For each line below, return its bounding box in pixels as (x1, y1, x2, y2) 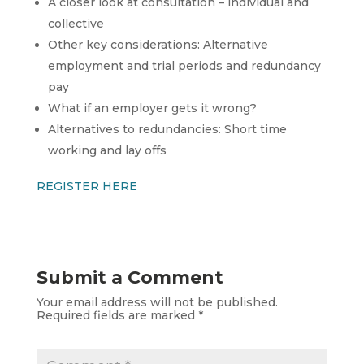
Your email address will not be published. (36, 294, 278, 310)
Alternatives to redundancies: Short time (47, 121, 287, 136)
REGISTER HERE (36, 178, 137, 193)
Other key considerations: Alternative (47, 37, 268, 52)
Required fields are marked (36, 307, 198, 323)
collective (47, 15, 104, 31)
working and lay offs (47, 142, 167, 158)
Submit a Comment (36, 266, 223, 288)
